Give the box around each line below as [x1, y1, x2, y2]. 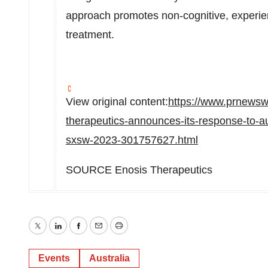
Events [38, 253, 70, 263]
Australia [89, 253, 130, 263]
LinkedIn [57, 228, 98, 240]
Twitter [36, 228, 69, 240]
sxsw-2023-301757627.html [66, 134, 198, 146]
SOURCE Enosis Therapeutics [66, 164, 212, 176]
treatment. [66, 29, 114, 41]
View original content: [66, 96, 168, 108]
